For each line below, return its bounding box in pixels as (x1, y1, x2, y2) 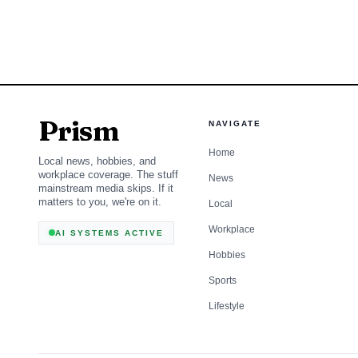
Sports (209, 274, 237, 286)
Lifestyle (209, 300, 245, 312)
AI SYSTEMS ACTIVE (55, 228, 164, 237)
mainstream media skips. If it (38, 181, 173, 194)
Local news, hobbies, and (38, 154, 156, 167)
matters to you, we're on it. (38, 195, 161, 208)
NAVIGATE (209, 118, 262, 128)
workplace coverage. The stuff (38, 168, 178, 181)
